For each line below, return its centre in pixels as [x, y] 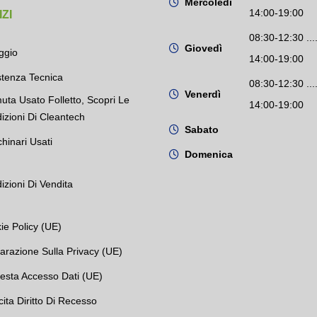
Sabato [202, 129]
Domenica [209, 154]
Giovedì [203, 48]
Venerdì [203, 94]
